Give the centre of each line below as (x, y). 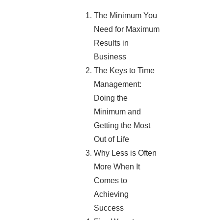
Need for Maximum (127, 29)
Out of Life (112, 139)
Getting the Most (122, 126)
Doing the (111, 98)
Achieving (111, 194)
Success (109, 208)
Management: (118, 84)
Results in (111, 43)
